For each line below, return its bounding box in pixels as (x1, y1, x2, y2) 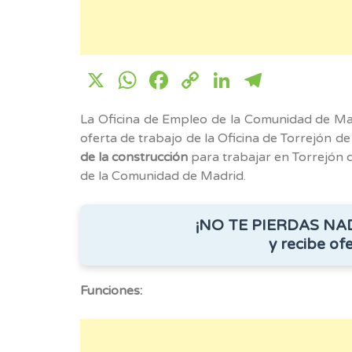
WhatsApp (140, 64, 269, 95)
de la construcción (80, 148, 189, 165)
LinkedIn (234, 64, 338, 95)
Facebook (171, 64, 289, 95)
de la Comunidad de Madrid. (80, 167, 246, 184)
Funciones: (80, 282, 142, 299)
